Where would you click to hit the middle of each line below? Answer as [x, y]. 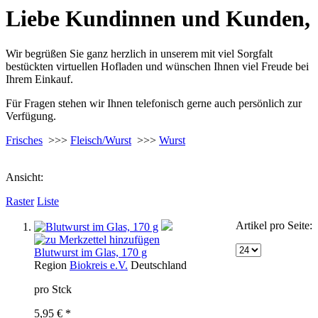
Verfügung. [31, 116]
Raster [20, 201]
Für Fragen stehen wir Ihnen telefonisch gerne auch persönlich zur [154, 103]
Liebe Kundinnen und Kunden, [158, 19]
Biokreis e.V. [99, 265]
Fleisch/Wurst [101, 140]
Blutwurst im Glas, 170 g [91, 252]
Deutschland [159, 265]
